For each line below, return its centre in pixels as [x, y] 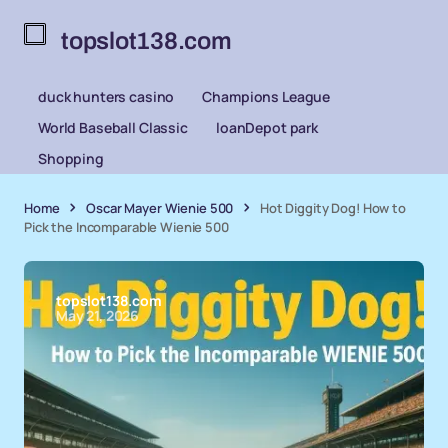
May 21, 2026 [98, 315]
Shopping [71, 158]
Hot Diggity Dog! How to [332, 208]
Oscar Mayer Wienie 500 [160, 208]
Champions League [266, 96]
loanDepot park [266, 127]
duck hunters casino [106, 96]
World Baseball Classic [113, 127]
